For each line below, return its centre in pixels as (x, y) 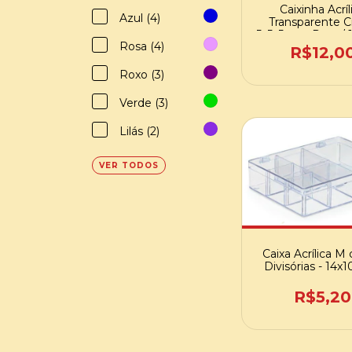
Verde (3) (144, 103)
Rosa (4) (142, 46)
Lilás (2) (139, 131)
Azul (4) (140, 18)
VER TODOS (129, 165)
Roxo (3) (142, 75)
